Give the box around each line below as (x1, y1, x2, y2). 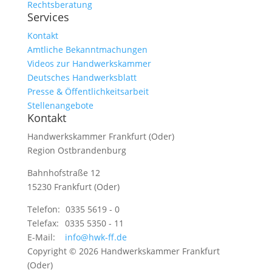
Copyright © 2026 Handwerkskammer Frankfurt (27, 245, 220, 257)
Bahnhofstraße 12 (27, 167, 100, 178)
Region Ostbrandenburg (27, 144, 126, 156)
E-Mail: (27, 231, 58, 243)
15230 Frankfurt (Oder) (27, 181, 120, 192)
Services (27, 10, 69, 24)
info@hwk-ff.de (64, 231, 127, 243)
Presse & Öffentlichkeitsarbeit (27, 86, 149, 97)
